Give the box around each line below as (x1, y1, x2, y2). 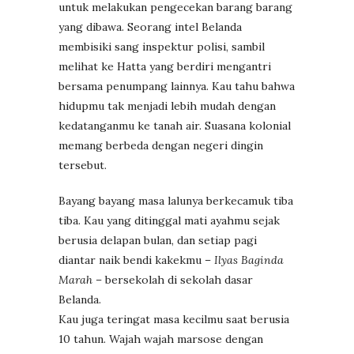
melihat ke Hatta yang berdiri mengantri (58, 58, 271, 73)
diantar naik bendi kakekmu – (58, 252, 214, 267)
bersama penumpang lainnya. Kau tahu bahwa (58, 78, 295, 93)
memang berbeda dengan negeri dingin (58, 137, 263, 153)
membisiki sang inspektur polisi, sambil (58, 39, 265, 54)
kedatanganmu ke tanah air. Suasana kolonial (58, 118, 291, 133)
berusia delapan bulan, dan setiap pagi (58, 232, 257, 247)
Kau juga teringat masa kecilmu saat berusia (58, 311, 289, 326)
